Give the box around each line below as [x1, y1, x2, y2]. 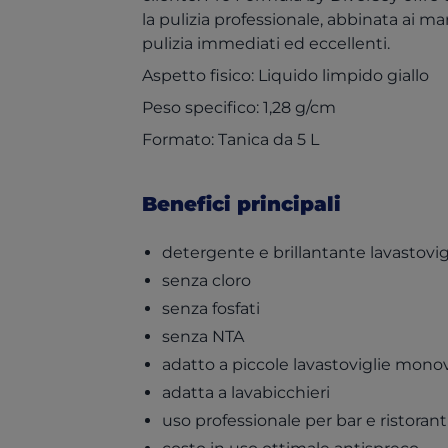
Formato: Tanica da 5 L [142, 130, 319, 149]
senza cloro [162, 271, 251, 290]
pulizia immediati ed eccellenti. [142, 34, 390, 53]
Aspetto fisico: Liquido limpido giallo [142, 66, 429, 85]
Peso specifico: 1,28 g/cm [142, 98, 336, 117]
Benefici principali [142, 192, 341, 216]
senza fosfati [162, 299, 260, 318]
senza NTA [162, 327, 244, 346]
